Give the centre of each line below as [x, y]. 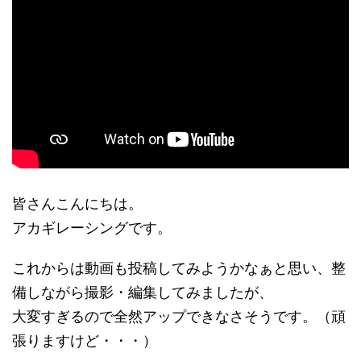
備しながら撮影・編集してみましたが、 [143, 293]
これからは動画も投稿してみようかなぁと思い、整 [179, 268]
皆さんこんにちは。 [77, 204]
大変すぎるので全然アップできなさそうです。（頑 [179, 317]
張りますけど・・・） [85, 341]
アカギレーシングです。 [92, 228]
